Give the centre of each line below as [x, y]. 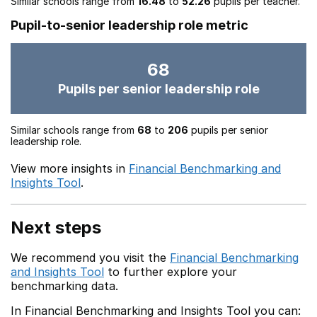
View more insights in [70, 168]
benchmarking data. [64, 286]
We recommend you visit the [90, 258]
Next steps [56, 227]
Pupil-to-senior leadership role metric [129, 25]
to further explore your [171, 272]
